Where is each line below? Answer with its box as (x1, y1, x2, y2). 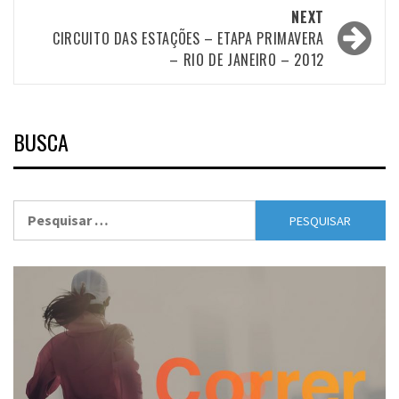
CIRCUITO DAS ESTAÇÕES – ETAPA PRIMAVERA (53, 28, 324, 50)
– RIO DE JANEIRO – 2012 (169, 49, 324, 71)
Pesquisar (12, 201, 77, 220)
